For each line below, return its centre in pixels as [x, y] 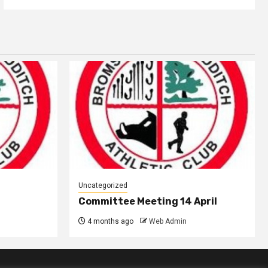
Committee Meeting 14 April [148, 202]
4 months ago [109, 222]
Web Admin [168, 222]
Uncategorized [103, 186]
